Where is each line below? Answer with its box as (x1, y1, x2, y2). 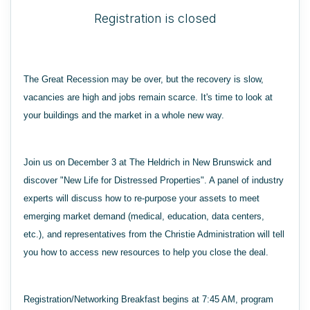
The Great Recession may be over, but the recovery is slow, (24, 74, 264, 84)
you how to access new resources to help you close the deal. (24, 247, 268, 257)
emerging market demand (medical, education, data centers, (24, 211, 264, 221)
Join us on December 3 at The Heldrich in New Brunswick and (24, 157, 271, 167)
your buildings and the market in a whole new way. (24, 110, 224, 120)
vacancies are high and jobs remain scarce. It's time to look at (24, 92, 273, 102)
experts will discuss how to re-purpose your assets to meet (24, 193, 259, 203)
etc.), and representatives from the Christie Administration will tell (24, 229, 284, 239)
